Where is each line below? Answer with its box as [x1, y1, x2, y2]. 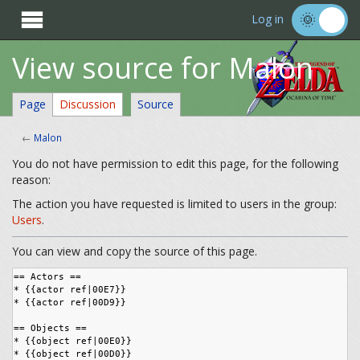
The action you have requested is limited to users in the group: [12, 196, 337, 212]
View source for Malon [12, 48, 313, 88]
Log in [252, 11, 284, 27]
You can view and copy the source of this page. [12, 243, 257, 260]
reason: [12, 172, 51, 188]
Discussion [59, 96, 116, 112]
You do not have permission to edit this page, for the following [12, 156, 338, 172]
